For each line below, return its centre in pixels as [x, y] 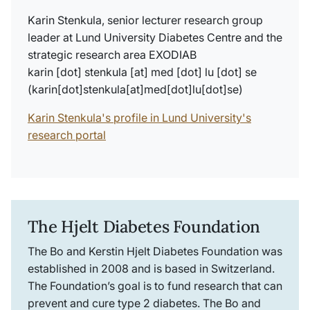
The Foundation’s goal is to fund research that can [155, 285]
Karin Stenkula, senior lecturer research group [145, 20]
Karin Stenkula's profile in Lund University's [139, 117]
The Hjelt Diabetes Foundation [144, 226]
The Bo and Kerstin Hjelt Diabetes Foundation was [155, 251]
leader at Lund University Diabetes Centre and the [155, 37]
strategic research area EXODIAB [112, 54]
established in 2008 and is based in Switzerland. [151, 268]
